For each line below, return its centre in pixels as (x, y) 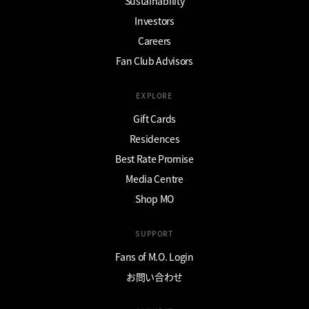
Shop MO (154, 198)
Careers (154, 40)
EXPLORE (154, 95)
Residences (154, 138)
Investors (154, 20)
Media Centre (154, 178)
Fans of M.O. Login (154, 256)
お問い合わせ (154, 276)
